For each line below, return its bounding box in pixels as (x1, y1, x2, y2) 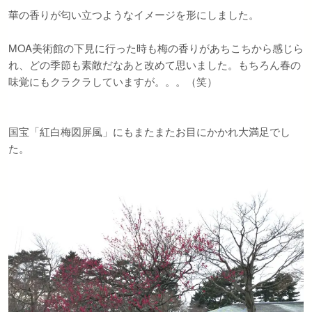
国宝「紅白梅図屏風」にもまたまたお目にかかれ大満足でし (8, 124, 290, 139)
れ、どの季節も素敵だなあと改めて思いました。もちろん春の (8, 57, 301, 72)
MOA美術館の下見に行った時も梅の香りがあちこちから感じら (8, 40, 304, 55)
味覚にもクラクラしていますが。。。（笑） (8, 74, 217, 88)
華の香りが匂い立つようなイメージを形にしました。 (8, 7, 259, 22)
